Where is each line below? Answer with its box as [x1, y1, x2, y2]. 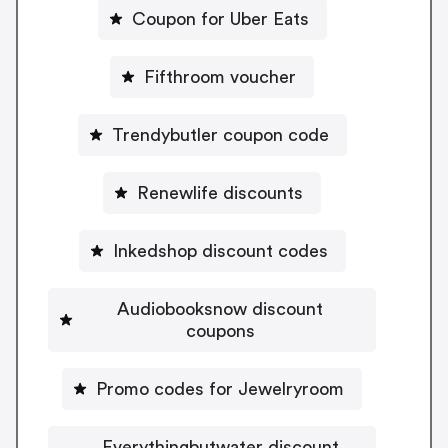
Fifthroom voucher [144, 67, 296, 86]
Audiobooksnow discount [117, 299, 323, 318]
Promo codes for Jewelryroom [96, 379, 344, 398]
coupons [185, 321, 255, 340]
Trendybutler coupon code [111, 125, 329, 144]
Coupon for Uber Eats [131, 9, 309, 28]
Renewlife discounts [137, 183, 303, 202]
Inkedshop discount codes [112, 241, 328, 260]
